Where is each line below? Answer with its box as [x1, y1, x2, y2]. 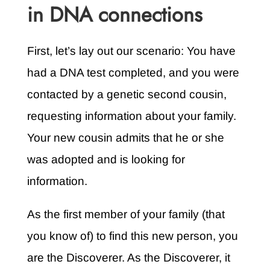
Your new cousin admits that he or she [27, 131, 224, 145]
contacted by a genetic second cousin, [27, 88, 227, 101]
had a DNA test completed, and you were [27, 66, 239, 80]
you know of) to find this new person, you [27, 230, 238, 243]
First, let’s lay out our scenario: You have [27, 45, 236, 58]
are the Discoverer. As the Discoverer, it [27, 251, 230, 265]
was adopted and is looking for [27, 153, 185, 166]
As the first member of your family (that [27, 208, 225, 221]
